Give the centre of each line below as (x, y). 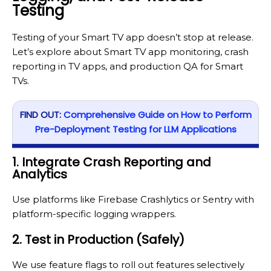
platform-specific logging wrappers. (94, 214)
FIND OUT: (41, 115)
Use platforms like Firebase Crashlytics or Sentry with (133, 200)
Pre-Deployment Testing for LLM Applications (135, 129)
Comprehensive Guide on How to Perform (157, 115)
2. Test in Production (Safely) (98, 240)
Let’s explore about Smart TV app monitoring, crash (130, 51)
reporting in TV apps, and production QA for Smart (128, 66)
